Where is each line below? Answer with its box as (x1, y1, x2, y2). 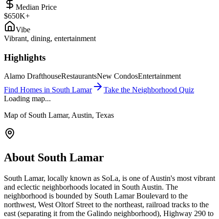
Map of (4, 111, 28, 120)
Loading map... (4, 94, 51, 103)
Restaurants (61, 72, 97, 81)
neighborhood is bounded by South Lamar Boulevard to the (4, 192, 188, 200)
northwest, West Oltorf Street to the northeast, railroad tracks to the (4, 200, 209, 209)
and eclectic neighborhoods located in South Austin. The (4, 183, 178, 192)
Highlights (4, 52, 45, 63)
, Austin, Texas (68, 111, 114, 120)
